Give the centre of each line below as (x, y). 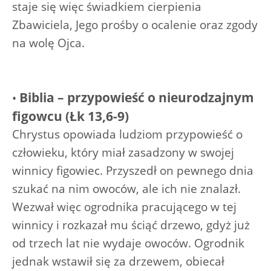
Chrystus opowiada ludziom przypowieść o (127, 134)
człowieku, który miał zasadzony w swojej (123, 152)
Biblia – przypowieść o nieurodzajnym (137, 97)
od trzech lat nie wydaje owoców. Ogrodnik (128, 243)
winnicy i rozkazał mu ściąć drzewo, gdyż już (131, 225)
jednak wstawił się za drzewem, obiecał (118, 261)
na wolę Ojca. (48, 43)
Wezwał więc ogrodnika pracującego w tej (124, 207)
